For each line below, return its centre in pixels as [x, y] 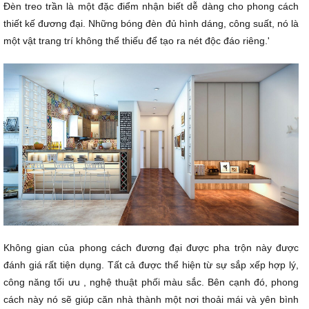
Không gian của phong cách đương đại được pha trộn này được [151, 247]
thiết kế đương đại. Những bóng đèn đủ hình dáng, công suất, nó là [151, 23]
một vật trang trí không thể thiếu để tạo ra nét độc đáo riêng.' [137, 40]
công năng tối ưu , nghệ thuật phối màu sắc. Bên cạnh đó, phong [151, 282]
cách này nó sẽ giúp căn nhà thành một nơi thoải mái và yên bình [151, 299]
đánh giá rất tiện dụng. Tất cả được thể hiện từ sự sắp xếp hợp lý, [151, 265]
